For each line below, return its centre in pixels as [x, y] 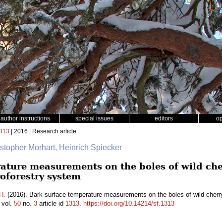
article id [51, 203]
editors [164, 118]
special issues [94, 118]
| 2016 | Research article [43, 131]
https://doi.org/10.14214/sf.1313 [129, 203]
